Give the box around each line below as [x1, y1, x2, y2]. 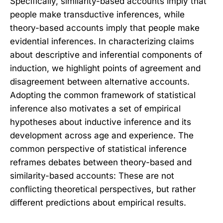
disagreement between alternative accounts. [10, 76, 190, 87]
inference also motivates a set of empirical [10, 103, 181, 113]
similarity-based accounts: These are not [10, 170, 174, 181]
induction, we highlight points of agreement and [10, 63, 201, 73]
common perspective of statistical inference [10, 143, 187, 154]
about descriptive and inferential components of [10, 49, 202, 60]
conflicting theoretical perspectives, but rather [10, 184, 196, 194]
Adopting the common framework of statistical [10, 90, 196, 100]
